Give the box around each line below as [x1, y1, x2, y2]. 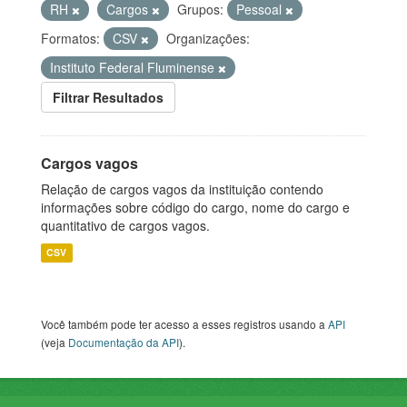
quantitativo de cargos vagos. [41, 216, 210, 235]
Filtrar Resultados [53, 88, 164, 107]
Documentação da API [68, 334, 179, 351]
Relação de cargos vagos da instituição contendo [41, 180, 323, 199]
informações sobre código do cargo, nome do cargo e [41, 198, 350, 217]
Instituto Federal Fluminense [50, 58, 218, 77]
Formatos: [41, 29, 100, 48]
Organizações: [166, 29, 250, 48]
